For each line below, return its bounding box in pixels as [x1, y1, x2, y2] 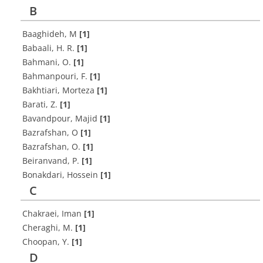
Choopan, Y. [22, 236, 72, 247]
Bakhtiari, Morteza [22, 85, 97, 96]
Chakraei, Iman [22, 208, 84, 219]
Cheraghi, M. [22, 222, 75, 233]
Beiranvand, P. [22, 155, 82, 166]
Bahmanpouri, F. [22, 70, 90, 82]
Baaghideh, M [22, 28, 79, 39]
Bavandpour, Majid [22, 113, 100, 124]
